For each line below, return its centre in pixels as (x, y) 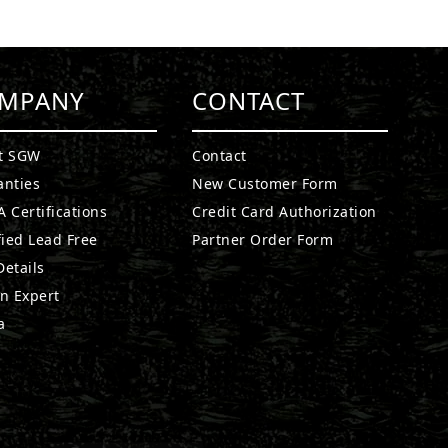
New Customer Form (265, 183)
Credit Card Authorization (284, 211)
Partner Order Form (263, 239)
